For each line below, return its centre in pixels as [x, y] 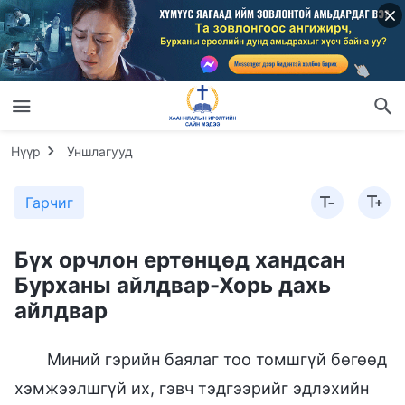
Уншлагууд [100, 151]
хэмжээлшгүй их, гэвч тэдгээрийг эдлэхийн [192, 388]
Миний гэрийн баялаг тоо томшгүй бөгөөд [217, 359]
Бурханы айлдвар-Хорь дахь [173, 285]
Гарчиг [49, 202]
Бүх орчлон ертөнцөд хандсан [180, 259]
